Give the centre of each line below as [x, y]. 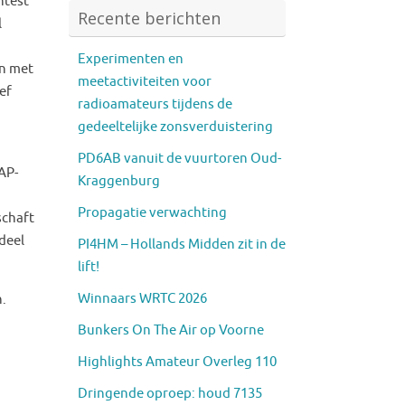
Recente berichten [149, 18]
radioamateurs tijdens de [155, 104]
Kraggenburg [119, 181]
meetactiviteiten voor [145, 81]
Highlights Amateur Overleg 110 [177, 362]
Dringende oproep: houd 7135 [170, 393]
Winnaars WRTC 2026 [142, 298]
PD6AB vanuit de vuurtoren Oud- [179, 158]
